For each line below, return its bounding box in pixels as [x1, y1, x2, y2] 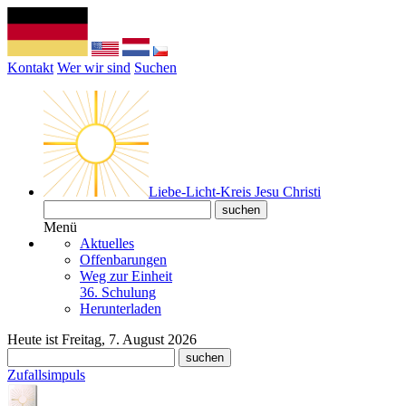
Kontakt [7, 60, 53, 75]
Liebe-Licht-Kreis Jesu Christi [149, 184, 321, 199]
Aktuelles [80, 236, 134, 251]
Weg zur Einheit [80, 268, 172, 284]
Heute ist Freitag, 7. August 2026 [7, 332, 197, 347]
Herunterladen [80, 301, 161, 316]
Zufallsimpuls [7, 367, 85, 382]
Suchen [134, 60, 177, 75]
